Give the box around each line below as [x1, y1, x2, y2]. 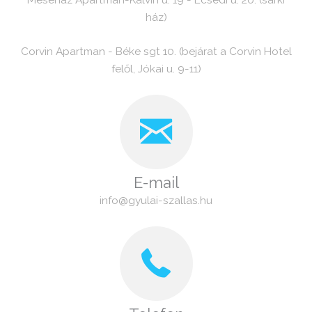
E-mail [133, 173, 179, 192]
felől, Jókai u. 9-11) [111, 62, 201, 76]
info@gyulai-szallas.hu [100, 194, 212, 208]
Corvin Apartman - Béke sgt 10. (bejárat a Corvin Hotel [20, 45, 292, 58]
